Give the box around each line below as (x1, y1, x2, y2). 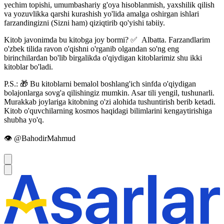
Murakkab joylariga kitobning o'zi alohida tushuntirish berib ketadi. (4, 97, 215, 106)
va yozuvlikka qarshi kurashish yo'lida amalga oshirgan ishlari (4, 9, 199, 18)
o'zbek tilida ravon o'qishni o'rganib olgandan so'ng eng (4, 44, 179, 53)
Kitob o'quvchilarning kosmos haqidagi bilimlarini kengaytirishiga (4, 106, 212, 115)
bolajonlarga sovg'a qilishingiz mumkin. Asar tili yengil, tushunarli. (4, 88, 214, 97)
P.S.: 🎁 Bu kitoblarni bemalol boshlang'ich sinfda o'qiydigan (4, 79, 196, 88)
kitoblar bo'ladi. (4, 62, 53, 71)
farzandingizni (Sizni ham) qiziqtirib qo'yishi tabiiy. (4, 18, 165, 27)
